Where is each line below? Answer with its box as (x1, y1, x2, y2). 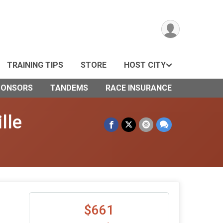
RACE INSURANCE (106, 83, 172, 93)
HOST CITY (124, 60, 166, 70)
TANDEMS (50, 83, 88, 93)
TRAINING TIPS (7, 60, 63, 70)
